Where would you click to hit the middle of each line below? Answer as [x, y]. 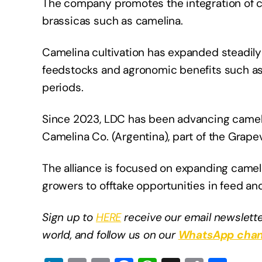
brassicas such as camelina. [113, 21]
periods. [63, 88]
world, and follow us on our [110, 235]
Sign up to [69, 218]
